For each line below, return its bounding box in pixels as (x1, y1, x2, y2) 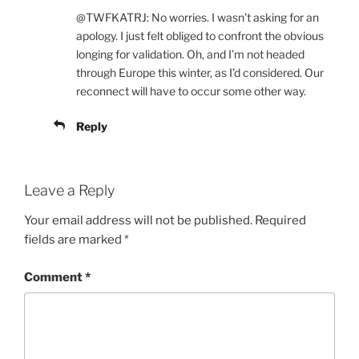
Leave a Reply (24, 181, 115, 199)
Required (255, 213, 306, 228)
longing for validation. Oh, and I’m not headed (76, 46, 305, 61)
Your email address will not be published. (24, 213, 252, 228)
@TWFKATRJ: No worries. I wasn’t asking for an (76, 10, 319, 24)
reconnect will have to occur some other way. (76, 83, 306, 98)
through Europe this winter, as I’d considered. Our (76, 65, 324, 79)
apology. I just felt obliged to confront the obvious (76, 28, 324, 42)
